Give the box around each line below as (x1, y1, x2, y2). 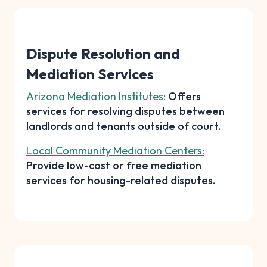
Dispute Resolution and (26, 44, 180, 63)
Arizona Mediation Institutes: (26, 89, 166, 103)
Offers (166, 89, 201, 103)
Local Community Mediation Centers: (26, 143, 204, 157)
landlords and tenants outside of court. (26, 119, 221, 133)
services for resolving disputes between (26, 104, 225, 118)
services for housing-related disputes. (26, 173, 215, 187)
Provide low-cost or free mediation (26, 158, 201, 172)
